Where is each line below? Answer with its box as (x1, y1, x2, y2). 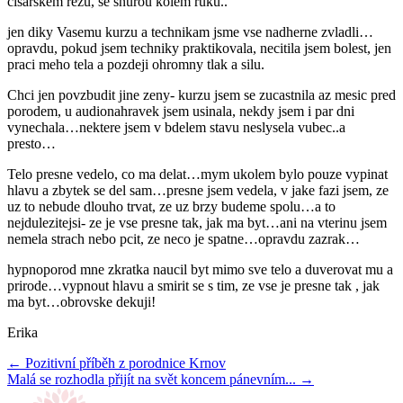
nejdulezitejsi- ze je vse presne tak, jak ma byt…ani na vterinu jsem (7, 214, 387, 230)
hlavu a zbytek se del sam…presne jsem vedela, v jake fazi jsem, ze (7, 182, 389, 198)
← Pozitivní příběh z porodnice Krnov (7, 354, 226, 371)
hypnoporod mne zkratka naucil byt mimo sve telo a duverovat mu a (7, 261, 393, 277)
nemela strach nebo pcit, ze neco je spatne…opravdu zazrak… (7, 230, 360, 246)
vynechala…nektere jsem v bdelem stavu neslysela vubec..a (7, 119, 345, 135)
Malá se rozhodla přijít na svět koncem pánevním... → (7, 371, 314, 387)
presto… (7, 135, 56, 151)
